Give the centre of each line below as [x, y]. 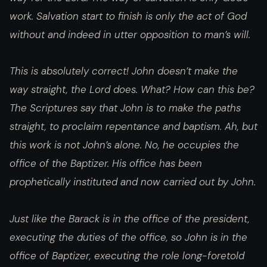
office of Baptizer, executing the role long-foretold [127, 255]
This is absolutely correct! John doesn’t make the [124, 71]
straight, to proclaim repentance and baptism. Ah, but [133, 127]
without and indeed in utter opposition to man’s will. [130, 34]
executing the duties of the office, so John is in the [128, 237]
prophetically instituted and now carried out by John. [133, 182]
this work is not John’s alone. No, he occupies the [124, 145]
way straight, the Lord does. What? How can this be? [132, 90]
